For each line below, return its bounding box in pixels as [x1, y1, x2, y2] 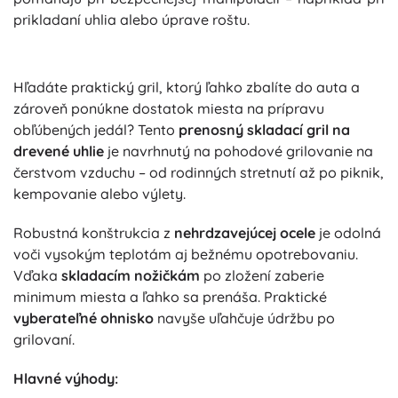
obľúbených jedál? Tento [13, 121, 179, 139]
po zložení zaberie [200, 267, 324, 285]
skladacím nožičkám [61, 267, 200, 285]
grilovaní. [13, 330, 75, 349]
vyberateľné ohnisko [13, 309, 154, 328]
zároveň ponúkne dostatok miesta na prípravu [13, 99, 324, 118]
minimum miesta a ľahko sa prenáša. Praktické [13, 288, 327, 306]
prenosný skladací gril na [179, 121, 350, 139]
